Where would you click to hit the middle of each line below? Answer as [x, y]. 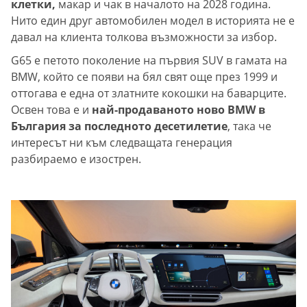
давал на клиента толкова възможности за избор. [145, 37]
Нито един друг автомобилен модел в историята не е [153, 21]
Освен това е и [50, 110]
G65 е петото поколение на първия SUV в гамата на [149, 61]
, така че [249, 126]
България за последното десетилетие [119, 126]
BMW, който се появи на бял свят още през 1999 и [144, 77]
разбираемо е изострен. [77, 159]
